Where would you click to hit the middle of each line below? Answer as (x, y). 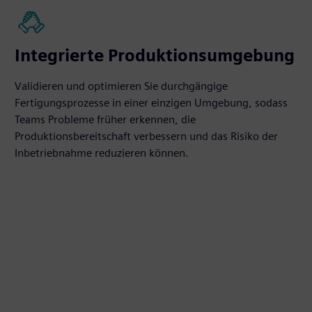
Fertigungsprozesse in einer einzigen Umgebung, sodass (151, 103)
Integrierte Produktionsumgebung (155, 55)
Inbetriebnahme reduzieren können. (102, 153)
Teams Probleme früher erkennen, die (106, 119)
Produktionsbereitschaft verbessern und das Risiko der (147, 136)
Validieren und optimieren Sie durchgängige (122, 86)
